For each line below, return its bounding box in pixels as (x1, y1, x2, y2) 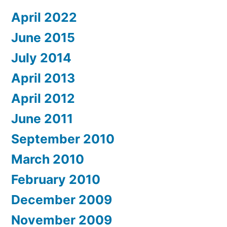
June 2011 (11, 110, 73, 126)
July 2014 (11, 50, 71, 65)
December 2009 (11, 192, 112, 207)
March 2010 (11, 151, 84, 167)
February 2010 (11, 171, 100, 187)
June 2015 (11, 29, 75, 45)
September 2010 (11, 131, 115, 146)
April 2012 (11, 90, 75, 106)
